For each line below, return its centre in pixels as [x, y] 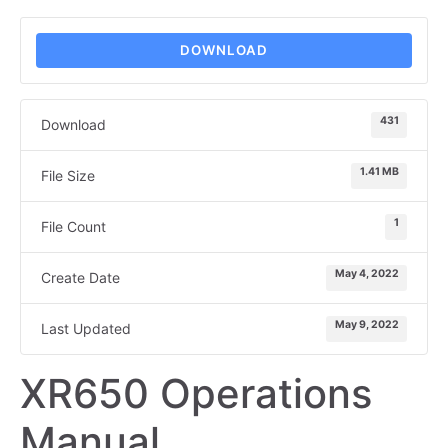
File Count [73, 226]
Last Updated [86, 328]
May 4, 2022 [366, 274]
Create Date [80, 277]
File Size [68, 175]
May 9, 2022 [366, 325]
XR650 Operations [196, 393]
